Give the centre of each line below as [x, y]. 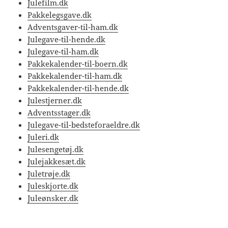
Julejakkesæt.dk [57, 162]
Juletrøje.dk [49, 174]
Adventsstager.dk [59, 113]
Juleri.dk [44, 137]
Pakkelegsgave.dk [60, 15]
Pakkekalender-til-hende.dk [78, 88]
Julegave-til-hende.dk [67, 39]
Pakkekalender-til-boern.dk [78, 64]
